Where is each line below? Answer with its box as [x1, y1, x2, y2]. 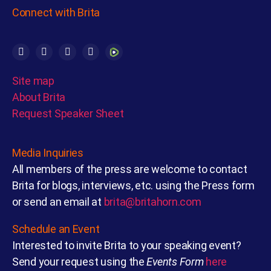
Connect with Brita [12, 5, 100, 19]
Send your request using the [12, 255, 147, 269]
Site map [12, 74, 54, 88]
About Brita [12, 91, 66, 104]
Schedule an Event [12, 223, 100, 236]
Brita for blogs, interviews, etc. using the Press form [12, 179, 255, 192]
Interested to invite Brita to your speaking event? [12, 239, 241, 252]
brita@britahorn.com [103, 195, 201, 209]
